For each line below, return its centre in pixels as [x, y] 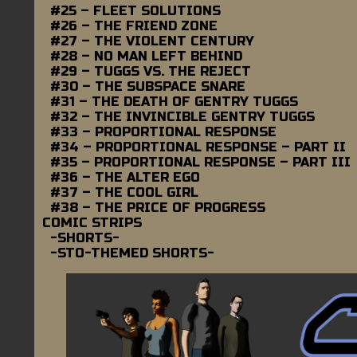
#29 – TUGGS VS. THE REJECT [151, 71]
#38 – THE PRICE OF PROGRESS [158, 207]
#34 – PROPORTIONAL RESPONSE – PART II [198, 147]
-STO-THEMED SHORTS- [132, 253]
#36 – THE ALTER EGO [125, 177]
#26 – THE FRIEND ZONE [134, 25]
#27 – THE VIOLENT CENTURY [152, 41]
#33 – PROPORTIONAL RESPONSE [163, 131]
